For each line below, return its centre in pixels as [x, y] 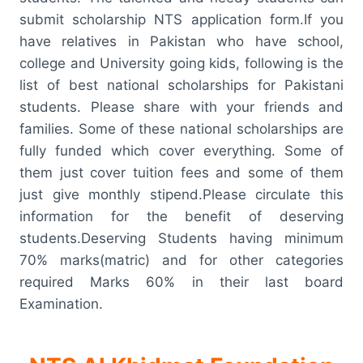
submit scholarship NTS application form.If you [181, 19]
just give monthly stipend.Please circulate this [181, 194]
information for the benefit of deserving [181, 216]
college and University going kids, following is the [181, 63]
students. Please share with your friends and [181, 107]
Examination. [61, 303]
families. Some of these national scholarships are [181, 128]
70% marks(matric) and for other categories [181, 260]
